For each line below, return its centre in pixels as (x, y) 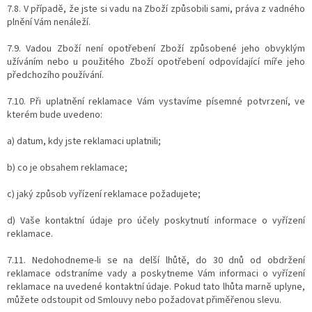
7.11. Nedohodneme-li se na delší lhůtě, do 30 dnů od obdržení (156, 260)
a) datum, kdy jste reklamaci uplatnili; (84, 141)
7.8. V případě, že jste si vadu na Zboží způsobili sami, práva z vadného (156, 9)
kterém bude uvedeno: (55, 115)
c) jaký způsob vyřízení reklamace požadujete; (104, 194)
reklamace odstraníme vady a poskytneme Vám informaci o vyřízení (156, 273)
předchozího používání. (55, 75)
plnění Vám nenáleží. (49, 22)
